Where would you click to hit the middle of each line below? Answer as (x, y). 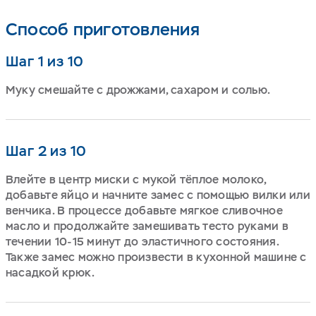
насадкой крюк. (50, 272)
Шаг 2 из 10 (46, 151)
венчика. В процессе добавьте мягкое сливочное (144, 210)
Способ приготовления (103, 29)
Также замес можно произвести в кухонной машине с (156, 257)
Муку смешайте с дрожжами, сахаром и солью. (138, 90)
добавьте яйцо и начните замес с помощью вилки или (158, 195)
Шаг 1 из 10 (45, 61)
